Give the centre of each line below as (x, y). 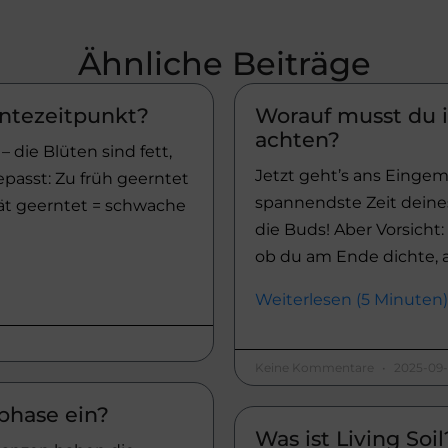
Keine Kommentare (316, 368)
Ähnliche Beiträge (224, 64)
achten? (297, 140)
